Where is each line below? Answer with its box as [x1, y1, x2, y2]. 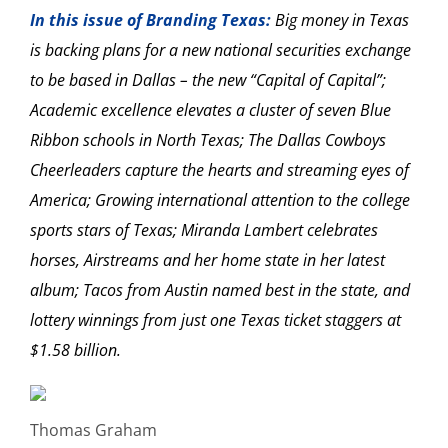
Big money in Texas [275, 9, 409, 32]
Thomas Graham [30, 419, 157, 442]
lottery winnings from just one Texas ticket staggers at [30, 309, 401, 332]
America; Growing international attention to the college [30, 189, 410, 212]
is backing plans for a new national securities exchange [30, 39, 411, 62]
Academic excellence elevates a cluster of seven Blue [30, 99, 391, 122]
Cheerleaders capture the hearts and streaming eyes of [30, 159, 409, 182]
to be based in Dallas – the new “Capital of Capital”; [30, 69, 386, 92]
